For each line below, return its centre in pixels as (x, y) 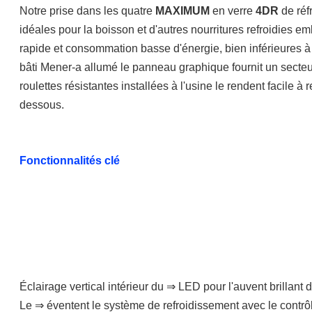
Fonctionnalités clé (70, 161)
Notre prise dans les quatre (87, 11)
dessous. (42, 105)
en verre (233, 11)
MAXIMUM (182, 11)
